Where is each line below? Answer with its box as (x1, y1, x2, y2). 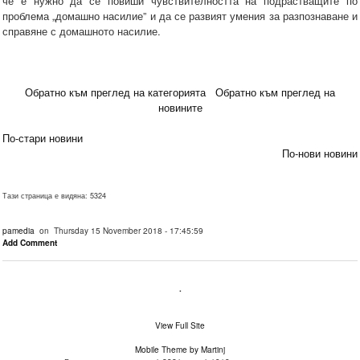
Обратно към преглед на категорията (25, 84, 206, 100)
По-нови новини (282, 145, 358, 162)
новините (157, 100, 202, 116)
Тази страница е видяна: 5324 (2, 190, 106, 202)
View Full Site (155, 319, 205, 332)
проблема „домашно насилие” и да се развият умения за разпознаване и (2, 8, 358, 24)
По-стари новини (2, 130, 83, 146)
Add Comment (2, 237, 57, 249)
